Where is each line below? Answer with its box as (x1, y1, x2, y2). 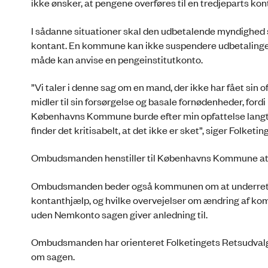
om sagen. (31, 249, 75, 263)
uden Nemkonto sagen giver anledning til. (31, 207, 208, 221)
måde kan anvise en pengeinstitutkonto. (31, 52, 203, 66)
